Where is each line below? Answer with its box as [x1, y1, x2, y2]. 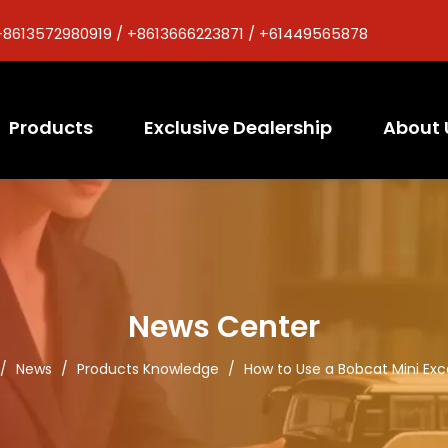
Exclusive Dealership [143, 115, 332, 140]
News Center [128, 306, 320, 348]
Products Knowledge [76, 359, 219, 379]
